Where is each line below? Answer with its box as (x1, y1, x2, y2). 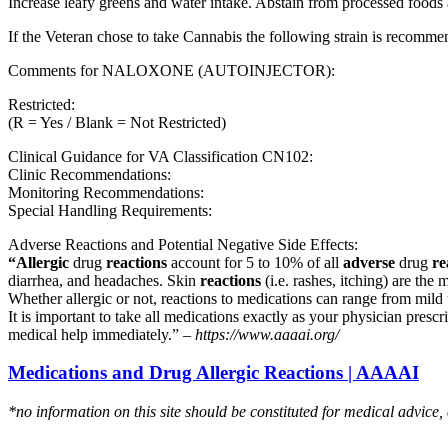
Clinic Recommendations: (8, 165, 171, 183)
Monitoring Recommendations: (8, 183, 204, 201)
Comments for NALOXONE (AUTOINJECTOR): (8, 61, 335, 79)
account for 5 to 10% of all (167, 253, 343, 271)
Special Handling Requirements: (8, 201, 212, 219)
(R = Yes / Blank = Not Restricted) (8, 113, 226, 131)
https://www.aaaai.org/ (195, 325, 339, 343)
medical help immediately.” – (8, 325, 195, 343)
